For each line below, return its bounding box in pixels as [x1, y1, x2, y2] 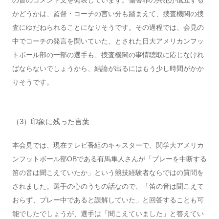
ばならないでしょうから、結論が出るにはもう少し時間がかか [12, 64, 204, 72]
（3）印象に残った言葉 [12, 117, 89, 126]
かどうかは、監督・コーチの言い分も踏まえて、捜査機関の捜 [12, 9, 204, 18]
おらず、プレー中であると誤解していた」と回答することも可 [12, 196, 204, 204]
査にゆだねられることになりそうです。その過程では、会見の [12, 23, 204, 31]
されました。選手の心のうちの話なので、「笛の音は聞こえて [12, 182, 204, 191]
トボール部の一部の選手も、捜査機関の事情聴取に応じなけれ [12, 50, 204, 59]
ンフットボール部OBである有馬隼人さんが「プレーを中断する [12, 155, 207, 163]
